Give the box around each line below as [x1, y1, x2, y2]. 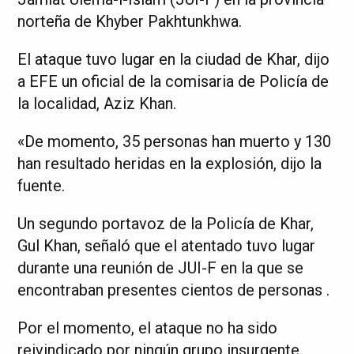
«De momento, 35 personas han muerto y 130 [17, 132, 332, 151]
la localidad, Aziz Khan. [17, 94, 177, 113]
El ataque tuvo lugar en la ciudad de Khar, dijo [17, 50, 330, 69]
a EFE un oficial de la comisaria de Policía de [17, 72, 330, 91]
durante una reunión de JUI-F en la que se [17, 258, 304, 277]
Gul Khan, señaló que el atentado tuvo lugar [17, 236, 316, 255]
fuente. [17, 176, 66, 195]
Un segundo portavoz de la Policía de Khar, [17, 214, 314, 233]
